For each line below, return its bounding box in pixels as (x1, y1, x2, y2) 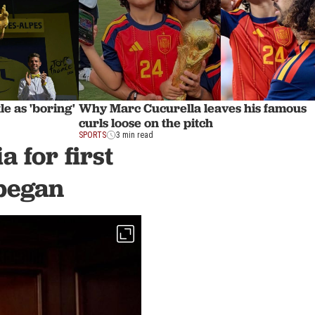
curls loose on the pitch (79, 114, 213, 131)
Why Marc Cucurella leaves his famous (79, 99, 307, 116)
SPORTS (79, 129, 106, 140)
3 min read (116, 129, 153, 140)
